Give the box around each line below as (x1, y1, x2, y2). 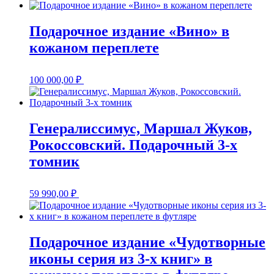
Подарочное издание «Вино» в (29, 23, 229, 40)
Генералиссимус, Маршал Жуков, (29, 120, 252, 137)
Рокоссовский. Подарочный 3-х (29, 137, 237, 154)
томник (29, 154, 80, 170)
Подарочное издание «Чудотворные (29, 234, 265, 250)
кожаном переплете (29, 40, 159, 56)
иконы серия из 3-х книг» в (29, 250, 212, 267)
